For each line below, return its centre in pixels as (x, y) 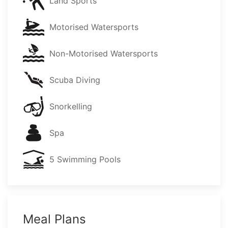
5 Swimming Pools (85, 160)
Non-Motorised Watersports (104, 53)
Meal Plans (54, 219)
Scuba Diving (75, 80)
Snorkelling (71, 106)
